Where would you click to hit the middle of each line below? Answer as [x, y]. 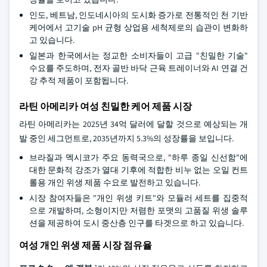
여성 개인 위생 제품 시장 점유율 [86, 245]
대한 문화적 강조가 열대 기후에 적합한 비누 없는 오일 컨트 [139, 170]
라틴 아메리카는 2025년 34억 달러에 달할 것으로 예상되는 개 [133, 124]
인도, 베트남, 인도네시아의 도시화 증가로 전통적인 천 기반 [139, 15]
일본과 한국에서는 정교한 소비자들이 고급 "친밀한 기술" [139, 55]
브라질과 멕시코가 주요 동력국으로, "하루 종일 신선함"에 [139, 157]
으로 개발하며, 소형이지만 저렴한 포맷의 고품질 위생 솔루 [139, 210]
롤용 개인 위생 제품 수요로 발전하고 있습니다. [115, 182]
